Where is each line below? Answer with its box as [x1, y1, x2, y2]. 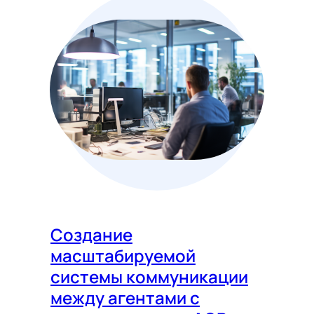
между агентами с [50, 286, 200, 310]
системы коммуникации [50, 265, 248, 289]
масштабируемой [50, 244, 196, 268]
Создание [50, 223, 132, 247]
